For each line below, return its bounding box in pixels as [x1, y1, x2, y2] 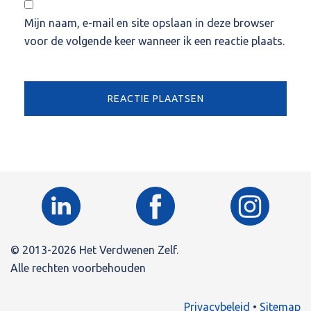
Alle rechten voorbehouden [10, 262, 146, 274]
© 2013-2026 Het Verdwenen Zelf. [10, 244, 178, 256]
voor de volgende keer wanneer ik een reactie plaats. [24, 34, 285, 47]
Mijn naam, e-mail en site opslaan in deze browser [24, 16, 274, 29]
